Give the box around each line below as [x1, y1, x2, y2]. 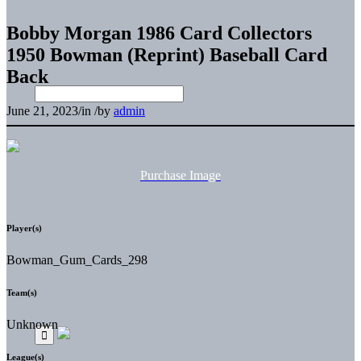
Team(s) [6, 287, 37, 297]
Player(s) [6, 222, 42, 233]
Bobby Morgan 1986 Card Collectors [6, 22, 312, 44]
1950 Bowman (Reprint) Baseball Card [6, 44, 327, 65]
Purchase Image [140, 168, 221, 182]
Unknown [6, 317, 58, 331]
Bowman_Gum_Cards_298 [6, 252, 147, 267]
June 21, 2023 [6, 103, 78, 118]
